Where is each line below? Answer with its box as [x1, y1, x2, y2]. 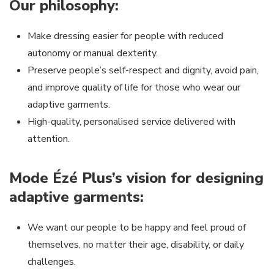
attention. [28, 132, 70, 146]
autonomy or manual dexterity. [28, 46, 158, 60]
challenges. [28, 255, 76, 268]
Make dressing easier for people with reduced [28, 29, 223, 43]
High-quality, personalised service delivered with [28, 115, 235, 128]
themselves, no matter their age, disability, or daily [28, 238, 244, 251]
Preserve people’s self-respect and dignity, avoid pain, [28, 64, 259, 77]
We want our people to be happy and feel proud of [28, 221, 246, 234]
